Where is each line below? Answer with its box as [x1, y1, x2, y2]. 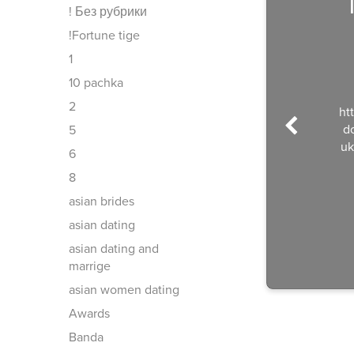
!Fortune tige [69, 28, 140, 43]
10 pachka [69, 75, 123, 91]
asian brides [69, 194, 134, 209]
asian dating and [69, 241, 159, 257]
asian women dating [69, 282, 179, 298]
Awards [69, 306, 110, 322]
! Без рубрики [69, 4, 147, 20]
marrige [69, 258, 111, 274]
